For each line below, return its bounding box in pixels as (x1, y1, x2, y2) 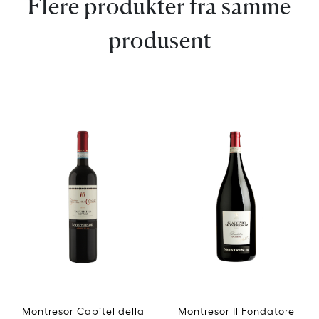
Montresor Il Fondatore (177, 303, 295, 317)
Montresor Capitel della (21, 303, 145, 317)
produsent (108, 26, 211, 54)
